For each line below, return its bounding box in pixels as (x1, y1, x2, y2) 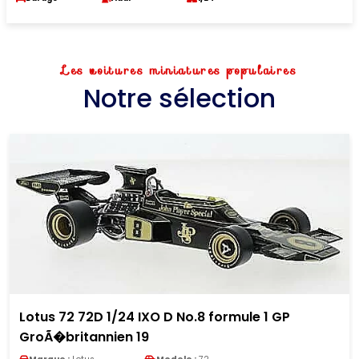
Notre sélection (83, 80, 276, 116)
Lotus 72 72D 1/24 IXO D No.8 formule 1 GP (19, 308, 290, 326)
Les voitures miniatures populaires (62, 62, 297, 79)
